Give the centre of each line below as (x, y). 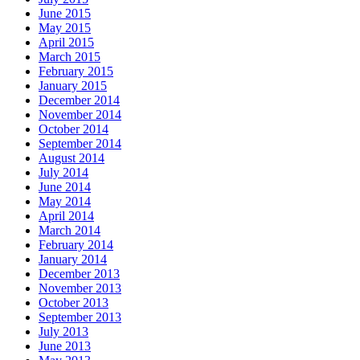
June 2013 (65, 346)
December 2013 (79, 274)
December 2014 (79, 100)
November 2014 (80, 115)
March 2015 (70, 57)
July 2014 (63, 173)
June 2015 (65, 14)
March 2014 (70, 231)
